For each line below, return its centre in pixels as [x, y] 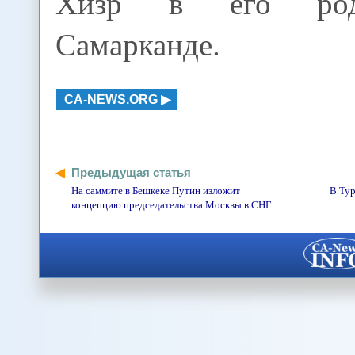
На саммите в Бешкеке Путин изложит [156, 190]
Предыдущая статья [132, 172]
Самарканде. [138, 44]
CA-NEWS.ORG [111, 99]
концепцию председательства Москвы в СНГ [172, 204]
